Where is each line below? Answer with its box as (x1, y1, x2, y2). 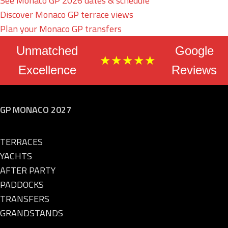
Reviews (172, 63, 217, 77)
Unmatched (16, 43, 78, 58)
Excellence (18, 63, 76, 77)
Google (175, 43, 214, 58)
